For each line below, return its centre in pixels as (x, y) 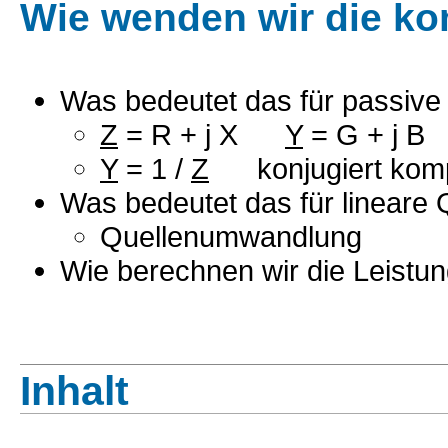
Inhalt (74, 391)
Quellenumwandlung (231, 236)
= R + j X (201, 134)
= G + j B (364, 134)
